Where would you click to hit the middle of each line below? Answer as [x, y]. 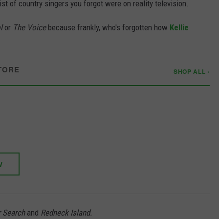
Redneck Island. [66, 212]
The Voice [29, 27]
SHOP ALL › [191, 71]
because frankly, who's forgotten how [108, 27]
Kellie [179, 27]
